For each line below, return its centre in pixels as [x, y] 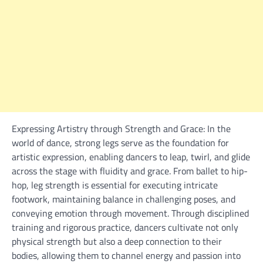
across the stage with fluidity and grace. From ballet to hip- [130, 171]
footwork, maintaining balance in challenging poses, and [124, 199]
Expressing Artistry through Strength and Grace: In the [121, 128]
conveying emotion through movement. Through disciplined [130, 213]
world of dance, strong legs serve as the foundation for [120, 142]
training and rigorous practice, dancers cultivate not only [125, 227]
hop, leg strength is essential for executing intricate [115, 185]
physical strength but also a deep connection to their [117, 241]
